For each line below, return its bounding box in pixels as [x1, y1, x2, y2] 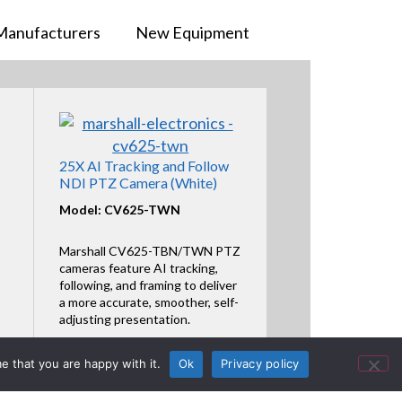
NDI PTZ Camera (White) [58, 174, 217, 192]
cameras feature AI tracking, [58, 259, 218, 275]
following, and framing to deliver [58, 276, 237, 293]
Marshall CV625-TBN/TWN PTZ [58, 242, 240, 258]
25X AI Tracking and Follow [58, 157, 229, 175]
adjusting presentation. [58, 310, 190, 327]
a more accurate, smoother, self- [58, 293, 239, 310]
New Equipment [135, 22, 249, 42]
